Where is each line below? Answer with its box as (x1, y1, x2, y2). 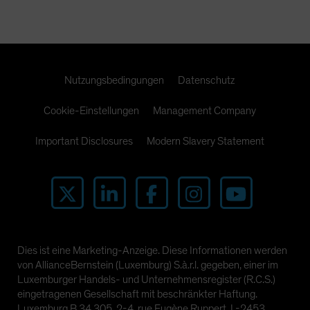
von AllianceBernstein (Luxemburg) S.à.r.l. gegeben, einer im (17, 259, 278, 271)
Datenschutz (178, 75, 235, 86)
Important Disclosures (35, 136, 133, 147)
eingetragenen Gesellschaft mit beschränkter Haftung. (17, 289, 257, 300)
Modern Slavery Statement (146, 136, 264, 147)
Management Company (152, 105, 256, 117)
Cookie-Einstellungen (43, 105, 139, 117)
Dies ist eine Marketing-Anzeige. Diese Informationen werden (17, 245, 287, 257)
